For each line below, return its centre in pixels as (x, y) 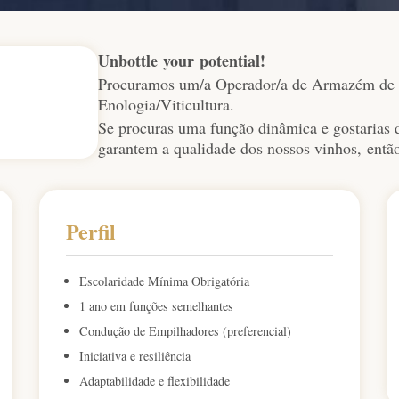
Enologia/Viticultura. (166, 105)
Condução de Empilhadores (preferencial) (186, 331)
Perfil (90, 232)
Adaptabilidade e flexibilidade (154, 381)
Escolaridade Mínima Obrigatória (164, 281)
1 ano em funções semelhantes (158, 306)
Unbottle (127, 61)
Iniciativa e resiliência (134, 356)
